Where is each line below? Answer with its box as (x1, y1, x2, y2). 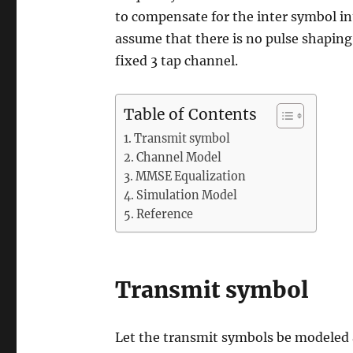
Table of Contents (124, 105, 258, 124)
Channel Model (136, 150, 222, 165)
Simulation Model (136, 188, 238, 203)
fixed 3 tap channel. (115, 53, 239, 69)
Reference (136, 207, 194, 221)
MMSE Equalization (136, 169, 247, 184)
